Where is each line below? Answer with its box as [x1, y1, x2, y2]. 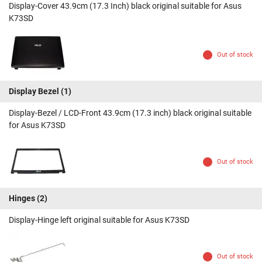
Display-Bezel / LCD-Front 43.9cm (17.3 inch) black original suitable [9, 108, 251, 118]
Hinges [9, 194, 35, 204]
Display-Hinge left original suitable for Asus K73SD [9, 215, 189, 225]
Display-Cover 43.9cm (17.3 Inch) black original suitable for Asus [9, 1, 242, 11]
